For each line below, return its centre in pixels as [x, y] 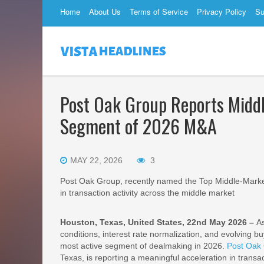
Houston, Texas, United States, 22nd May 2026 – [158, 222]
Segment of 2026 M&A [138, 126]
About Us [105, 11]
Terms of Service [159, 11]
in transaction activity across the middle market [147, 193]
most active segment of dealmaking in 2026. [143, 246]
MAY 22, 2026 [96, 160]
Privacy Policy [222, 11]
